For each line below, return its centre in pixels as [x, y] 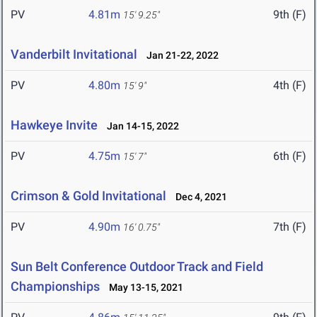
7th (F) [290, 227]
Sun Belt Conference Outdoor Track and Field [137, 267]
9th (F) [290, 15]
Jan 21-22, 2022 [179, 56]
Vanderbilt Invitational [74, 54]
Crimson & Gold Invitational [88, 196]
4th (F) [290, 86]
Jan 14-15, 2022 [140, 126]
